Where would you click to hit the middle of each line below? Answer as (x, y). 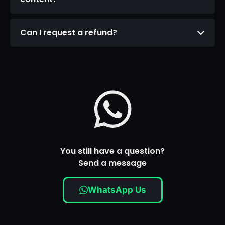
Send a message (113, 163)
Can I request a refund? (69, 33)
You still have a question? (113, 151)
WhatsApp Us (117, 190)
